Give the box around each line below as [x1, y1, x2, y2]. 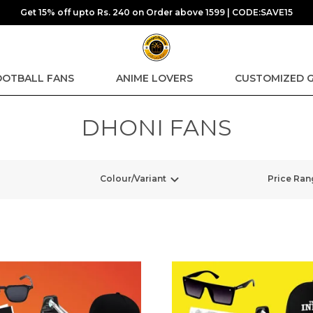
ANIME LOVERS [115, 72, 193, 85]
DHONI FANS [81, 114, 232, 141]
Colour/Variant [100, 173, 166, 184]
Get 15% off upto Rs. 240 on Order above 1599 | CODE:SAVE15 [20, 7, 293, 17]
